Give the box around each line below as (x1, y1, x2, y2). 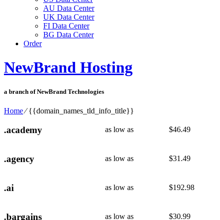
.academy (4, 124, 42, 135)
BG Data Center (43, 30, 94, 39)
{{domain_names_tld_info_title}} (28, 106, 134, 115)
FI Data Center (43, 22, 89, 30)
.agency (4, 153, 34, 164)
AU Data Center (43, 4, 94, 12)
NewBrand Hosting (4, 58, 133, 77)
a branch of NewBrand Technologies (4, 87, 104, 95)
